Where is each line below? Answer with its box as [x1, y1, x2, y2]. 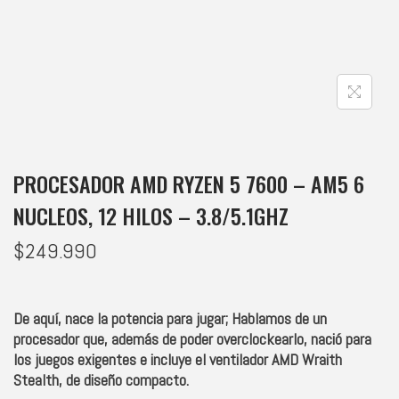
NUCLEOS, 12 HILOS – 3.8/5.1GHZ [13, 199, 289, 232]
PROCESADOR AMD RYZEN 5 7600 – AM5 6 [13, 167, 364, 199]
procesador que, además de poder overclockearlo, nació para [13, 328, 371, 349]
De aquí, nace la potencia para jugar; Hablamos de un [13, 307, 327, 329]
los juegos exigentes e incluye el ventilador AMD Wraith [13, 348, 342, 370]
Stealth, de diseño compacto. [13, 369, 189, 390]
